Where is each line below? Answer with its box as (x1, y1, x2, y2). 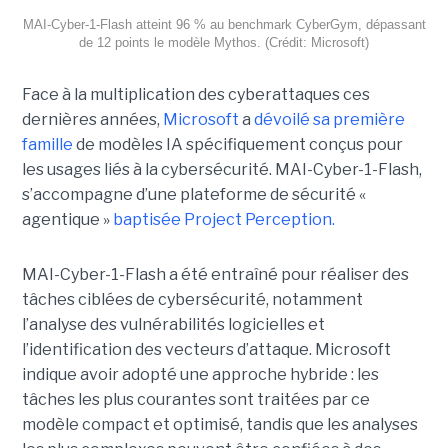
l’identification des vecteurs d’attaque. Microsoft (21, 339, 391, 359)
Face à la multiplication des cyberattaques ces (21, 84, 370, 104)
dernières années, (21, 109, 163, 129)
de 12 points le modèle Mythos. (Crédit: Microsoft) (79, 34, 369, 50)
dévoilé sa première (253, 109, 405, 129)
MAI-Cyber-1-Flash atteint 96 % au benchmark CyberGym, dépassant (22, 16, 426, 32)
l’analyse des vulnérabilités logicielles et (21, 314, 325, 334)
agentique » (21, 209, 113, 229)
